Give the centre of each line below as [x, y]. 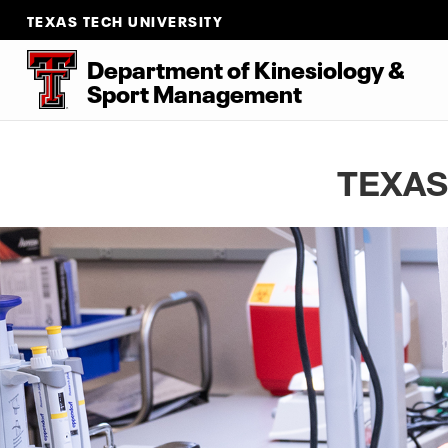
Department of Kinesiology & [245, 67]
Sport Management [194, 91]
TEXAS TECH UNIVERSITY [125, 20]
